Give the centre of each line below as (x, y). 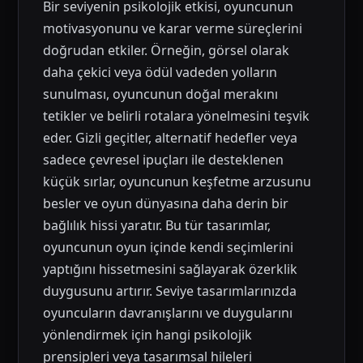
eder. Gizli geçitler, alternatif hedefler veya (171, 138)
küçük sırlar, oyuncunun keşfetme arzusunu (177, 181)
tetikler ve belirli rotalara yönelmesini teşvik (177, 116)
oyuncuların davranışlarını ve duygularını (168, 313)
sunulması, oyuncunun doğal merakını (161, 94)
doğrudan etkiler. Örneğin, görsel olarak (167, 50)
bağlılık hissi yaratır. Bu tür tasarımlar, (157, 225)
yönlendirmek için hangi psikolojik (148, 335)
